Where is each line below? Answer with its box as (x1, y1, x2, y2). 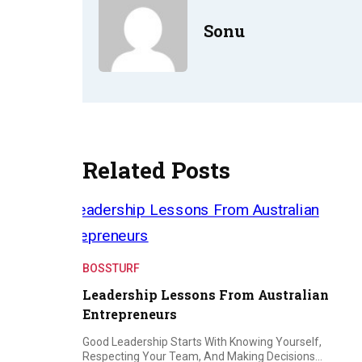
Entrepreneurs (82, 305, 177, 322)
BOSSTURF (82, 261, 140, 275)
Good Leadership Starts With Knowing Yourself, (82, 335, 322, 348)
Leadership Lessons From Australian (82, 285, 329, 303)
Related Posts (82, 154, 230, 185)
